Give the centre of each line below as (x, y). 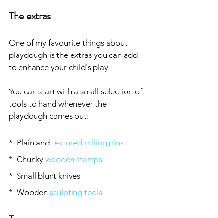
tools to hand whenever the (59, 103)
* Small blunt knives (45, 175)
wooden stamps (74, 159)
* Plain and (30, 142)
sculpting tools (76, 192)
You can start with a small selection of (76, 91)
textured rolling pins (88, 142)
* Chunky (27, 159)
